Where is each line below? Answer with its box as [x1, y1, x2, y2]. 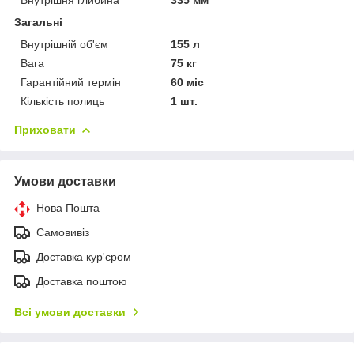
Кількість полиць [21, 94, 104, 107]
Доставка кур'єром [36, 250, 131, 263]
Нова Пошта [36, 201, 100, 214]
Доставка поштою [36, 274, 127, 288]
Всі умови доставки [14, 305, 126, 318]
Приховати [14, 122, 76, 136]
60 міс [171, 75, 205, 88]
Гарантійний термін [21, 75, 121, 88]
